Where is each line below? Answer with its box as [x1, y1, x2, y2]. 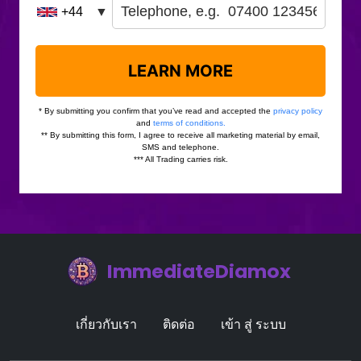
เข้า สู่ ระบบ [220, 315, 286, 334]
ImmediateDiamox [106, 258, 291, 284]
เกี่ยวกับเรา [75, 315, 137, 334]
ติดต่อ [162, 315, 195, 334]
